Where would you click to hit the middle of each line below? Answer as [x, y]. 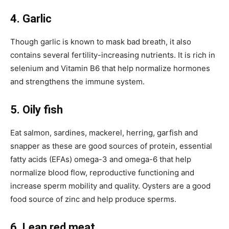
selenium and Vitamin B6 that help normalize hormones [110, 68]
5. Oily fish [37, 109]
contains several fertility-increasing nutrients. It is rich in [113, 55]
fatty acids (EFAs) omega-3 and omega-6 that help [101, 159]
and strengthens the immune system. [77, 81]
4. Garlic [31, 18]
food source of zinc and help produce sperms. [93, 199]
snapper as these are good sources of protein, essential [111, 146]
